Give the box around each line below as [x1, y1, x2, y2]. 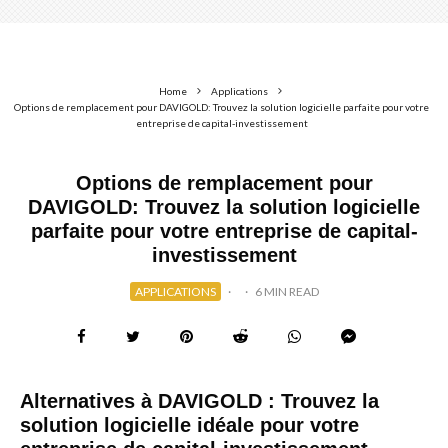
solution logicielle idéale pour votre [20, 414, 359, 436]
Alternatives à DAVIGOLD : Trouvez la [20, 390, 379, 412]
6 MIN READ [254, 284, 319, 299]
